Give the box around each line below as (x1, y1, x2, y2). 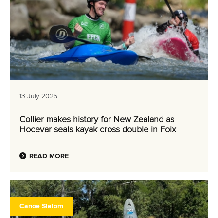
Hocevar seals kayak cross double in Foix (19, 125, 176, 134)
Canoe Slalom (19, 202, 63, 210)
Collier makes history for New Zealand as (19, 115, 174, 124)
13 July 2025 (19, 92, 57, 100)
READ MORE (29, 152, 69, 160)
